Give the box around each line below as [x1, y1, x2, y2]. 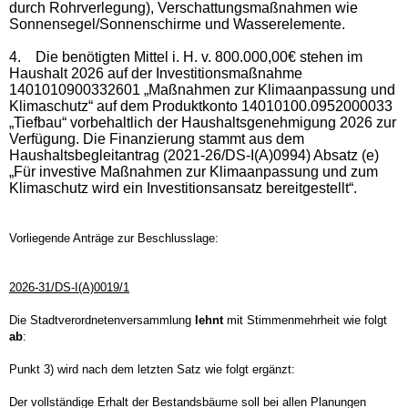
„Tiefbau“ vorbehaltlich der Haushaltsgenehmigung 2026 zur [9, 114, 396, 130]
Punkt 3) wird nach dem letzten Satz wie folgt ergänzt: [9, 362, 295, 376]
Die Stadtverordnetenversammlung [9, 312, 195, 327]
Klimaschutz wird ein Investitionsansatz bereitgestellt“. [9, 179, 357, 196]
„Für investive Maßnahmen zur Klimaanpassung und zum [9, 163, 378, 179]
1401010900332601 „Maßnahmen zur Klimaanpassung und [9, 81, 395, 97]
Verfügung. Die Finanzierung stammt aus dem [9, 130, 304, 147]
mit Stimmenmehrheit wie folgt [223, 312, 387, 327]
